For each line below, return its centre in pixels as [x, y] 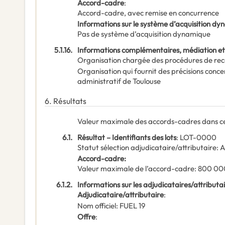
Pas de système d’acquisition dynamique [144, 34]
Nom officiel [97, 206]
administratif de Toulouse [119, 81]
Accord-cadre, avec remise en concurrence [148, 13]
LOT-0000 [198, 138]
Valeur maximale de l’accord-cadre [136, 169]
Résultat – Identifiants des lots [127, 138]
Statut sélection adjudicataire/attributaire [147, 148]
